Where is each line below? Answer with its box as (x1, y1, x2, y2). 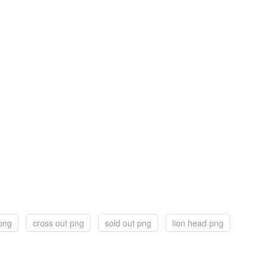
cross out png (33, 217, 84, 229)
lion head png (172, 217, 223, 229)
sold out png (105, 217, 151, 229)
